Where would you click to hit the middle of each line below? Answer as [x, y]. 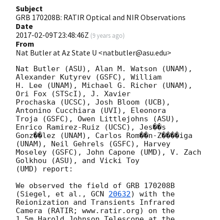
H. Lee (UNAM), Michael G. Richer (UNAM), [104, 85]
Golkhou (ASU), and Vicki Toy [78, 160]
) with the [153, 194]
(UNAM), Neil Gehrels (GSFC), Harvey [93, 144]
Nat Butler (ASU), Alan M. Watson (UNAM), [104, 69]
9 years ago [108, 35]
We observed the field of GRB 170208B [95, 185]
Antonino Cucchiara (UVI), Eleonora [91, 110]
